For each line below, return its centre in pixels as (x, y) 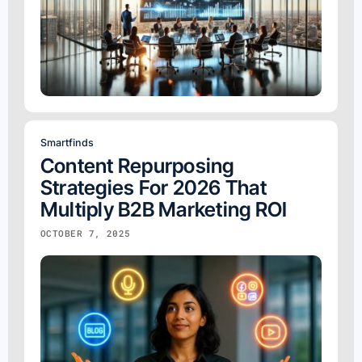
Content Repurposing (137, 165)
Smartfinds (67, 142)
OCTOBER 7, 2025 (86, 233)
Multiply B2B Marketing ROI (164, 209)
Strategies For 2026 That (154, 187)
